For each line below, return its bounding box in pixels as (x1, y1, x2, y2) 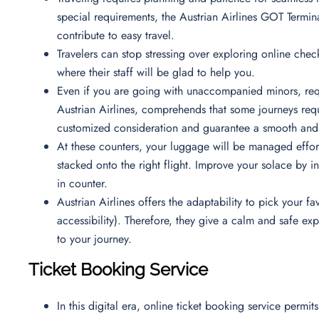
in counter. (57, 174, 111, 192)
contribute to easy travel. (57, 26, 174, 43)
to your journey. (57, 230, 132, 247)
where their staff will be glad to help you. (57, 63, 258, 80)
